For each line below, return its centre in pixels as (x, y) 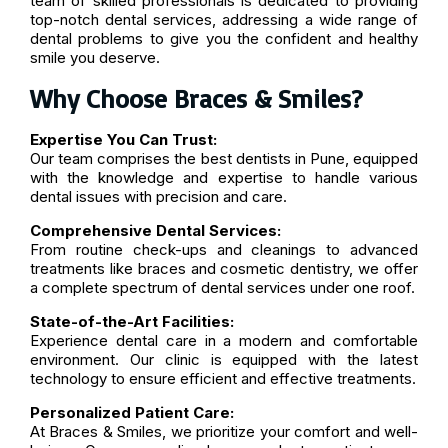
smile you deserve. (95, 58)
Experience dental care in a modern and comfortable (224, 341)
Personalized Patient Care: (132, 413)
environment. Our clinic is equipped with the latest (224, 360)
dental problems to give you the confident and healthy (224, 39)
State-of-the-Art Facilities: (132, 322)
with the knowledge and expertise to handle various (224, 178)
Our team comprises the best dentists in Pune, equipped (224, 159)
